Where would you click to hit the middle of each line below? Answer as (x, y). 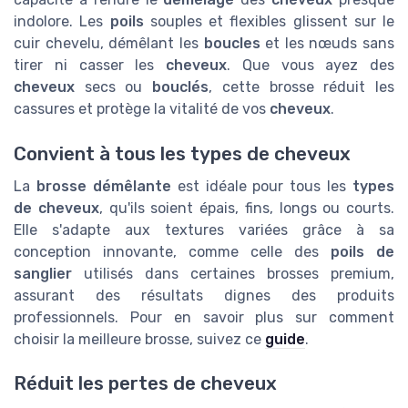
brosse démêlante (103, 186)
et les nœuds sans (327, 44)
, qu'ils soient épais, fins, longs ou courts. (246, 208)
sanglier (43, 273)
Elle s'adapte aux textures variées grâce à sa (204, 229)
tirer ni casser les (90, 66)
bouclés (181, 87)
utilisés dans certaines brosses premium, (233, 273)
